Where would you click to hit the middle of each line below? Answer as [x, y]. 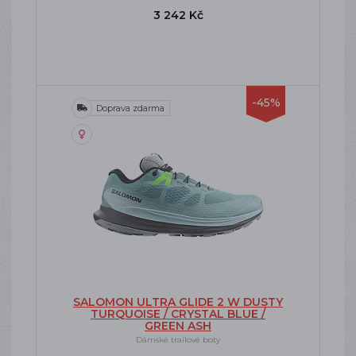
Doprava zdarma [130, 108]
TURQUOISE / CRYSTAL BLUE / [178, 314]
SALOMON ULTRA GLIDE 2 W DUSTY [178, 302]
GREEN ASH [178, 326]
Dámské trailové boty [178, 340]
